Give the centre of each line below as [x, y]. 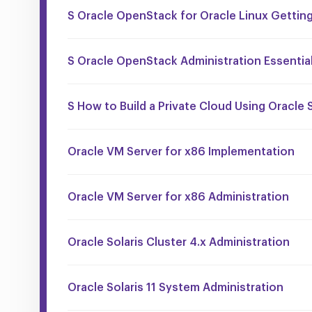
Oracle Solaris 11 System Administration [175, 287]
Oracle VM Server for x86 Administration [178, 197]
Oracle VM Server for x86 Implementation [181, 151]
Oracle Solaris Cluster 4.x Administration [179, 242]
